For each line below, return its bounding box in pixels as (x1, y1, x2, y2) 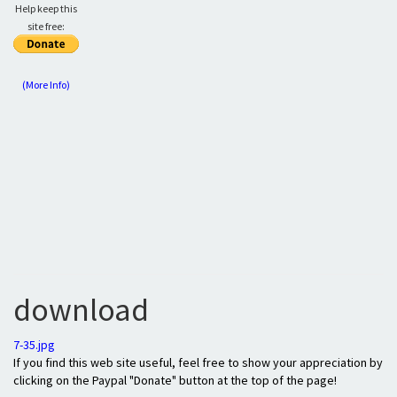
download (13, 290, 149, 330)
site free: (27, 19, 65, 33)
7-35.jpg (13, 337, 55, 353)
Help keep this (15, 2, 77, 15)
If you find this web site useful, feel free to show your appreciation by (13, 354, 383, 370)
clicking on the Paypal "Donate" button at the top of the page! (13, 372, 337, 388)
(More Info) (22, 78, 70, 91)
